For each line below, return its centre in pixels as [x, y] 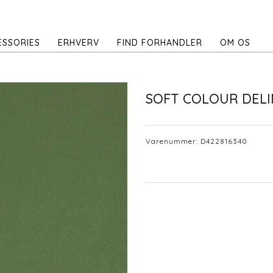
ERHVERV [79, 43]
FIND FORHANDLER [160, 43]
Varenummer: [173, 141]
